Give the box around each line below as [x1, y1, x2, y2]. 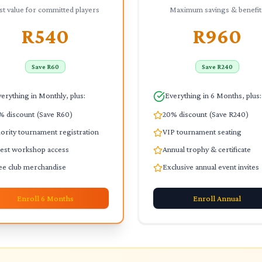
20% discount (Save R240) [163, 109, 249, 119]
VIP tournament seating [163, 127, 242, 136]
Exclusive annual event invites [163, 162, 259, 171]
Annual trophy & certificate [163, 144, 251, 154]
